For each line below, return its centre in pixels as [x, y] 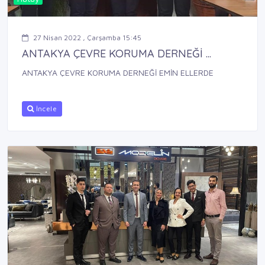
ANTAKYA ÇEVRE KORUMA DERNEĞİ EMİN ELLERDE [118, 73]
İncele [45, 109]
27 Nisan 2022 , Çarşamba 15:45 [87, 38]
